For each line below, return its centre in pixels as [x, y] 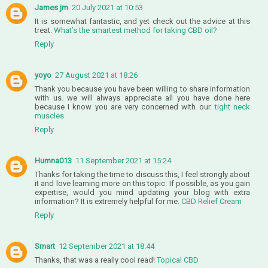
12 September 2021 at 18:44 [106, 246]
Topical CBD [178, 260]
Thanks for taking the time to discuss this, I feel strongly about [142, 174]
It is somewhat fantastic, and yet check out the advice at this [142, 21]
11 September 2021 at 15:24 [123, 160]
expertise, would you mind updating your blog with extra [142, 192]
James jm [51, 7]
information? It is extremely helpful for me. [108, 201]
